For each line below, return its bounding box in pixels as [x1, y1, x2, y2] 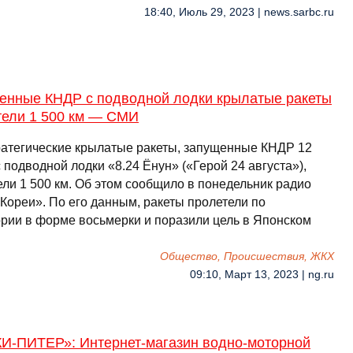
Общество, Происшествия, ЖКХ [160, 251, 334, 262]
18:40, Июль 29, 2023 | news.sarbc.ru [144, 6, 334, 18]
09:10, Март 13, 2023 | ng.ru [190, 269, 334, 281]
